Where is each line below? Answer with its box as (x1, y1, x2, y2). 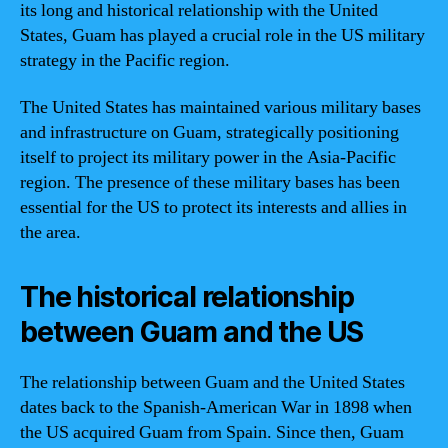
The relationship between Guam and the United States (20, 371, 405, 394)
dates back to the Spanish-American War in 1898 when (20, 396, 412, 419)
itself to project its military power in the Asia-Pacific (20, 146, 396, 169)
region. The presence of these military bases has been (20, 171, 400, 194)
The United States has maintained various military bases (20, 96, 421, 119)
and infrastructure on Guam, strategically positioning (20, 121, 399, 144)
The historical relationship (20, 280, 354, 314)
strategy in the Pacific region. (20, 48, 230, 72)
